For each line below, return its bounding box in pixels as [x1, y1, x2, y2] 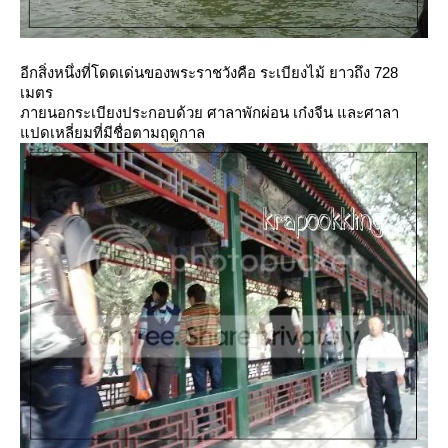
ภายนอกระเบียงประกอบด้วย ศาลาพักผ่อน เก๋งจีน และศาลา [20, 104, 399, 121]
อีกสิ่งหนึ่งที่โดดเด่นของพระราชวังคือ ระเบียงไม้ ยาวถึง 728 [20, 64, 398, 81]
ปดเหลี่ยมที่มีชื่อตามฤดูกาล [20, 124, 205, 141]
